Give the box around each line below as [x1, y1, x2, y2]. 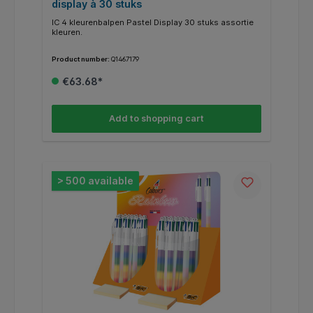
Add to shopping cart [109, 113, 204, 124]
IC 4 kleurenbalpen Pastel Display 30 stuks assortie [51, 17, 254, 28]
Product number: [51, 55, 111, 64]
